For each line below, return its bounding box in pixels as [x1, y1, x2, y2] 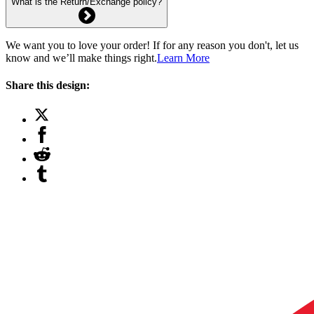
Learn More [157, 51, 210, 64]
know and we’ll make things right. [6, 51, 157, 64]
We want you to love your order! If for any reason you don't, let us [6, 39, 299, 51]
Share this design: [6, 78, 90, 91]
